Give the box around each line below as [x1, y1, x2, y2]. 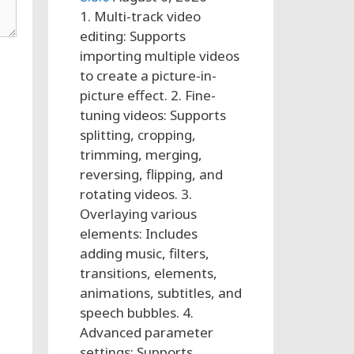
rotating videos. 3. [80, 184, 192, 203]
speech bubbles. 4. [80, 303, 194, 322]
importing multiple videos [80, 46, 239, 65]
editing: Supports [80, 26, 186, 45]
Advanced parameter [80, 322, 213, 341]
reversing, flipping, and [80, 164, 223, 183]
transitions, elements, [80, 263, 217, 282]
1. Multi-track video [80, 6, 201, 25]
